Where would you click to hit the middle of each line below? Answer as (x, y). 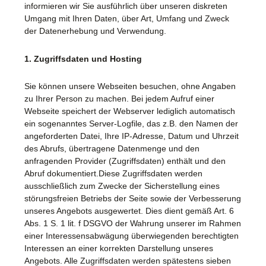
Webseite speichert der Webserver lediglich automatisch (130, 111)
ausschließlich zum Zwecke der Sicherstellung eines (122, 186)
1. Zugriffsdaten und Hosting (83, 58)
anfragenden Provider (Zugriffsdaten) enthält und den (125, 161)
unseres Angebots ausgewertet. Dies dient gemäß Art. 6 (129, 211)
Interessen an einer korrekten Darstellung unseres (119, 248)
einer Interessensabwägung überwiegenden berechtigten (132, 236)
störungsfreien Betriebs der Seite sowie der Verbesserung (133, 199)
